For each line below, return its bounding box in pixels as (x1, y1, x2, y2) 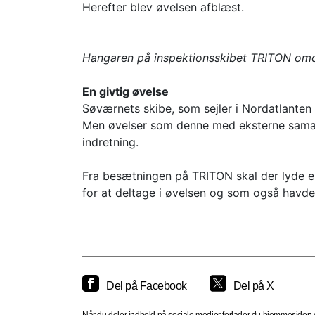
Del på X (233, 280, 274, 292)
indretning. (82, 135, 139, 149)
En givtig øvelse (82, 84, 169, 98)
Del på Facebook (106, 280, 187, 292)
